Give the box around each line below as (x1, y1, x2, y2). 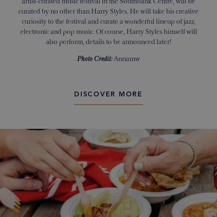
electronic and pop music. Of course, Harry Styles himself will (20, 27, 197, 36)
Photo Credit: (77, 54, 114, 63)
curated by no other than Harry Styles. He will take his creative (18, 7, 199, 16)
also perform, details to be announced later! (46, 37, 171, 46)
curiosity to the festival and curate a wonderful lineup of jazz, (21, 17, 196, 26)
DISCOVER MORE (74, 91, 143, 98)
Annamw (114, 54, 140, 63)
